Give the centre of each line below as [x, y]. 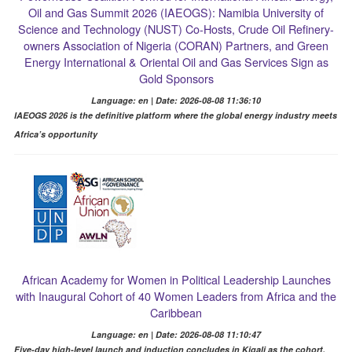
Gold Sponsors [176, 79]
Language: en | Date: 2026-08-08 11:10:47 [176, 335]
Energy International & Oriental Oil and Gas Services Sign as [176, 62]
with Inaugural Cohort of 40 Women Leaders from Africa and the [176, 296]
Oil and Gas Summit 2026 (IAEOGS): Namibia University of [176, 13]
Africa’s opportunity [55, 134]
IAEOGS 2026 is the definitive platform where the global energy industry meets [175, 115]
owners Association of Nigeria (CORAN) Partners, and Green [176, 46]
